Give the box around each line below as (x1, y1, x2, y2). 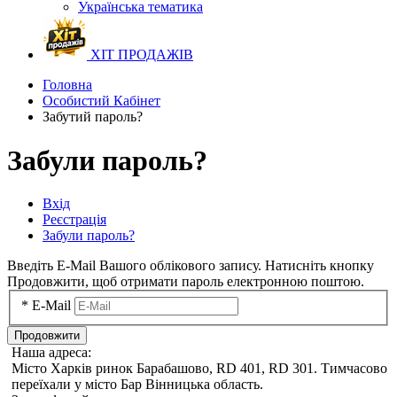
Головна (43, 77, 92, 93)
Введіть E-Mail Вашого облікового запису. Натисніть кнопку (7, 258, 374, 274)
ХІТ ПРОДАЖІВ (90, 47, 193, 63)
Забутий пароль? (43, 109, 143, 125)
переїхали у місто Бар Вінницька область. (12, 376, 263, 392)
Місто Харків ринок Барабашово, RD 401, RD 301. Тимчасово (12, 360, 387, 376)
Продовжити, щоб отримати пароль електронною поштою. (7, 274, 364, 290)
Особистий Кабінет (43, 93, 160, 109)
